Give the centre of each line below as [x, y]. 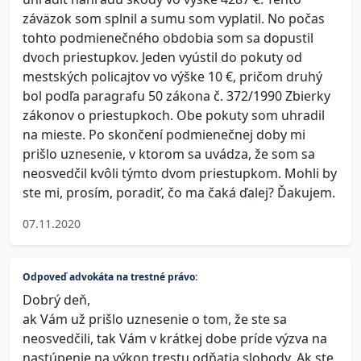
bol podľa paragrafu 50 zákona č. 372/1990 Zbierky [176, 96]
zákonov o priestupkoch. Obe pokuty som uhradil [174, 115]
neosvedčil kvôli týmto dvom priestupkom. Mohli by [180, 173]
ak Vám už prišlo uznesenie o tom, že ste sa [155, 319]
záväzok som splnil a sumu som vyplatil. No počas [174, 19]
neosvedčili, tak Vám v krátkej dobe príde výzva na [175, 338]
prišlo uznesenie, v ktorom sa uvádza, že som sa [169, 154]
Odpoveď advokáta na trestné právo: [110, 277]
